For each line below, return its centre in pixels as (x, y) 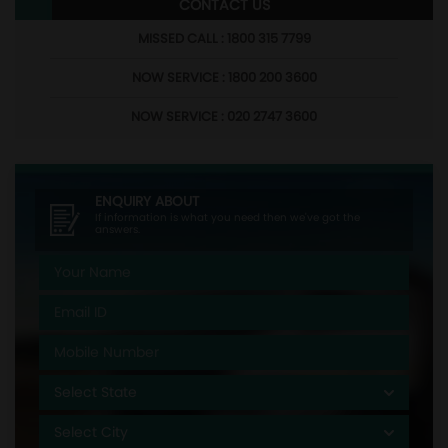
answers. (117, 229)
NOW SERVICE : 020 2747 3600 (224, 116)
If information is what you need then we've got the (227, 217)
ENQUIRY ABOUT (147, 201)
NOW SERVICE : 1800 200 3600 (224, 77)
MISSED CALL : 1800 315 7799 (224, 38)
